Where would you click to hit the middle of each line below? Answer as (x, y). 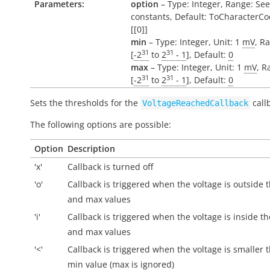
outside (248, 184)
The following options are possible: (101, 124)
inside (246, 217)
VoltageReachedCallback (195, 103)
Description (91, 149)
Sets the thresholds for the (85, 103)
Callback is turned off (110, 167)
